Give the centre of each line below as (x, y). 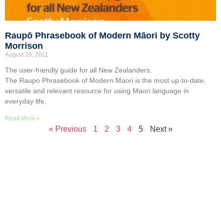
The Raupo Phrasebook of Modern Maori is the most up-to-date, (105, 80)
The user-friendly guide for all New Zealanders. (78, 70)
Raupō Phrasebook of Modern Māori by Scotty (102, 35)
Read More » (22, 118)
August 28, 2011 (27, 55)
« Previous (67, 129)
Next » (161, 129)
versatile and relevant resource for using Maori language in (97, 91)
